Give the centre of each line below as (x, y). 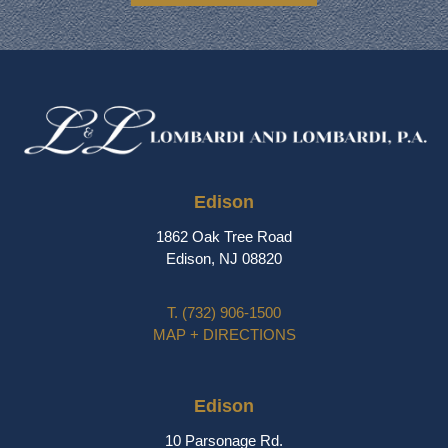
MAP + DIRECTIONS (224, 335)
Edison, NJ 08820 (224, 259)
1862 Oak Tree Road (224, 237)
